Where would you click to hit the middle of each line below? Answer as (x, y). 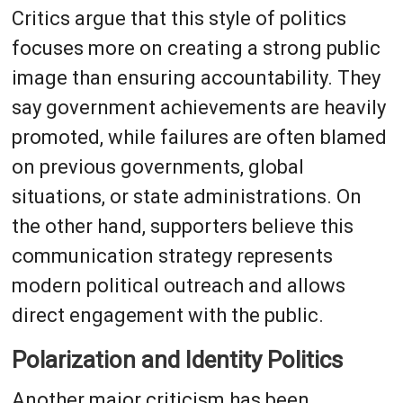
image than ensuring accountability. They (196, 77)
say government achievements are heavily (198, 107)
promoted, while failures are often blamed (199, 137)
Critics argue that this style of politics (179, 18)
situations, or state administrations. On (186, 196)
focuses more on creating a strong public (196, 48)
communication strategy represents (172, 255)
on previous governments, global (157, 166)
